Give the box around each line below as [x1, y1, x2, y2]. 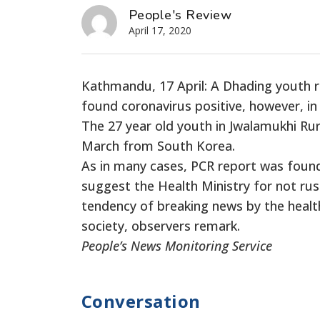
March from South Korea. [81, 136, 235, 154]
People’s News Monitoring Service [81, 236, 272, 254]
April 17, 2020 [129, 23, 191, 37]
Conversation [81, 289, 201, 313]
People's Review [129, 6, 232, 24]
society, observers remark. [81, 216, 240, 234]
